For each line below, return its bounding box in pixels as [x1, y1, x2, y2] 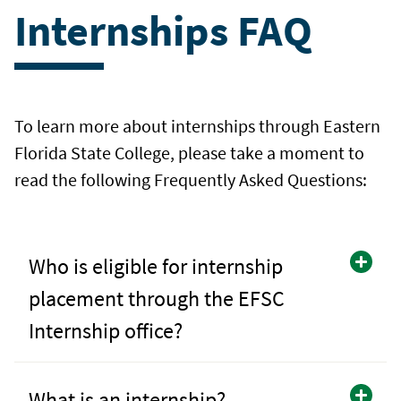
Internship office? [29, 316, 183, 345]
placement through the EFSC [29, 284, 285, 312]
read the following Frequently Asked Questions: [14, 167, 367, 191]
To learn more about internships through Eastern [14, 114, 380, 137]
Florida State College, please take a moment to [14, 141, 364, 164]
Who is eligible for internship [29, 252, 283, 280]
